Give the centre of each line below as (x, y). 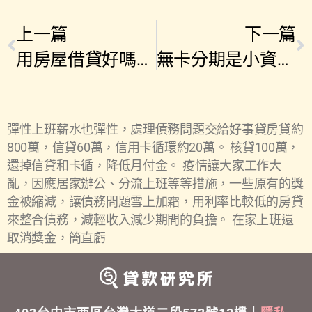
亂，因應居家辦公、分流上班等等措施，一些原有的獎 (155, 183)
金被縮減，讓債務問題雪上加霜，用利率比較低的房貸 (155, 201)
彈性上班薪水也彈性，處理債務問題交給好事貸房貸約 (155, 129)
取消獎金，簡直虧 (56, 237)
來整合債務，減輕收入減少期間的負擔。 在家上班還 (150, 219)
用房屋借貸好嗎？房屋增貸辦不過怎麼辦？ (142, 58)
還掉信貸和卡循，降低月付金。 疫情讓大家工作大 (144, 165)
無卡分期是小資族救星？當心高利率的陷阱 (282, 58)
